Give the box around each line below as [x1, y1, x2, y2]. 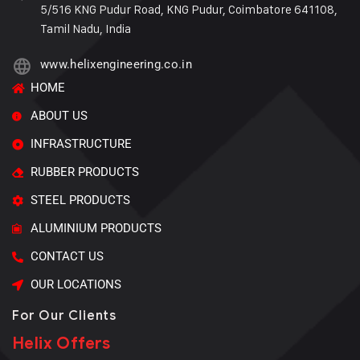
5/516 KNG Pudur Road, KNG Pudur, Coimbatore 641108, [40, 2, 337, 18]
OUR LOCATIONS [30, 277, 121, 292]
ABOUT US [30, 108, 88, 124]
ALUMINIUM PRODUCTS [30, 221, 162, 236]
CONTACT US [30, 249, 104, 264]
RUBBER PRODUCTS [30, 165, 139, 180]
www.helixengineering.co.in [40, 57, 192, 72]
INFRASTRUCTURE [30, 137, 132, 152]
